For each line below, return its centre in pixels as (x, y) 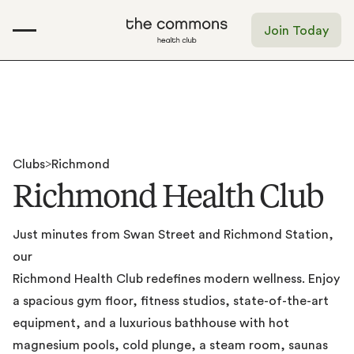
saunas (308, 344)
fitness (160, 300)
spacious (48, 300)
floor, (121, 300)
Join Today (296, 30)
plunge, (174, 344)
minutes (64, 233)
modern (227, 278)
